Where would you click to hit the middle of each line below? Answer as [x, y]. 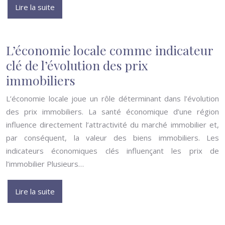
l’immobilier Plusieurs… [45, 164]
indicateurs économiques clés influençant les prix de [113, 151]
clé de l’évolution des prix [77, 65]
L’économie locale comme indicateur [109, 50]
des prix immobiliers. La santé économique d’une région [113, 111]
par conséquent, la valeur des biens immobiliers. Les [113, 138]
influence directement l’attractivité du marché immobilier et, [113, 125]
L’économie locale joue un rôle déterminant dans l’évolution [113, 98]
